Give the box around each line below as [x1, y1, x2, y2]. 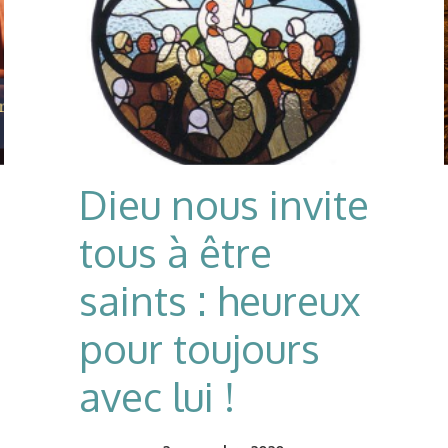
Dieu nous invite [79, 178, 369, 229]
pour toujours [79, 322, 320, 373]
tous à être [79, 226, 272, 277]
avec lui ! [79, 370, 235, 421]
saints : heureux [79, 274, 361, 325]
